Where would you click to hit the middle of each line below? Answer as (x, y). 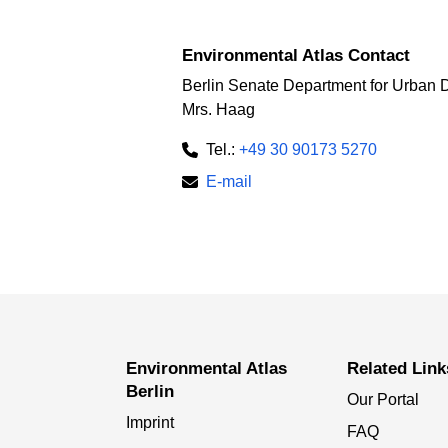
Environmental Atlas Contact (296, 55)
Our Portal (383, 399)
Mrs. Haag (218, 109)
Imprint (149, 422)
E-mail (229, 181)
